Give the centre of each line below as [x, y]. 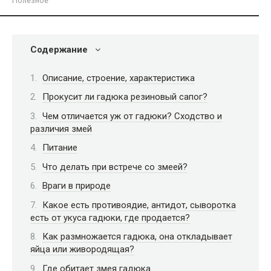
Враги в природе [77, 186]
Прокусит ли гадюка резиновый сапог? [125, 97]
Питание [60, 148]
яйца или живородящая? [82, 249]
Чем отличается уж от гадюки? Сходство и [132, 116]
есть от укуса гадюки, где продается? [110, 217]
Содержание [59, 50]
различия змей [61, 129]
